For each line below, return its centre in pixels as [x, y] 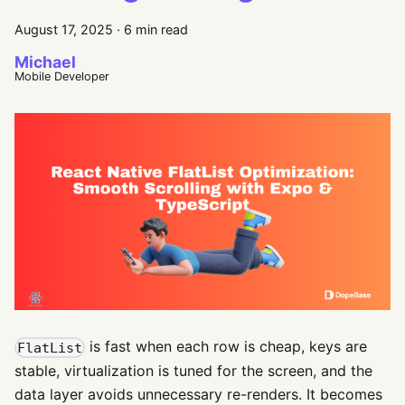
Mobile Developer [62, 76]
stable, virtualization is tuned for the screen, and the [193, 371]
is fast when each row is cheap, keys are [226, 347]
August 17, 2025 [64, 29]
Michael [45, 62]
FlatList [50, 348]
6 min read [156, 29]
